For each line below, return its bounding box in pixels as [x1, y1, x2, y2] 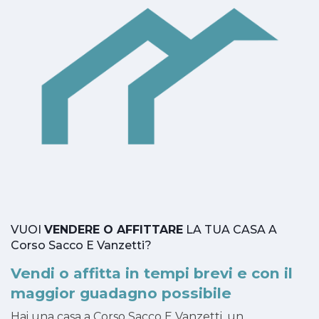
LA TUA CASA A [183, 222, 277, 236]
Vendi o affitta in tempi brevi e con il [11, 263, 293, 282]
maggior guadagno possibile [11, 283, 231, 302]
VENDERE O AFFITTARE [44, 222, 183, 236]
